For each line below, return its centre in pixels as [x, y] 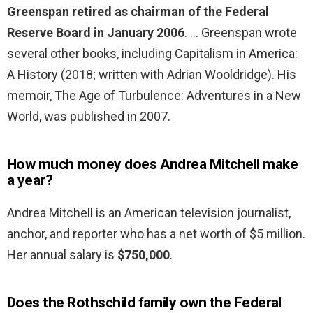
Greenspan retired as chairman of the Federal [138, 12]
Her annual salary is [62, 255]
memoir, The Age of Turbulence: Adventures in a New [154, 96]
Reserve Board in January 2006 [96, 33]
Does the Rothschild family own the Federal [144, 303]
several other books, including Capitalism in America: [152, 54]
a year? [30, 181]
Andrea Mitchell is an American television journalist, [149, 213]
